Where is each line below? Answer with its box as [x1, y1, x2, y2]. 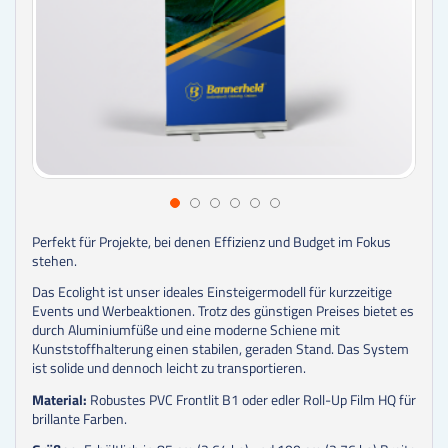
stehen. [32, 249, 77, 271]
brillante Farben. [32, 407, 127, 429]
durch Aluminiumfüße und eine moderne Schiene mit [32, 319, 340, 341]
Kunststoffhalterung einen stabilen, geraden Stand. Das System [32, 338, 409, 360]
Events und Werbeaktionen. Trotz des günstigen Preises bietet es [32, 300, 414, 322]
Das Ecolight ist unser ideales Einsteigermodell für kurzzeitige [32, 281, 392, 303]
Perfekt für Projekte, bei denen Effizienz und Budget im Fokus [32, 230, 391, 252]
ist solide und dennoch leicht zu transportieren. [32, 357, 306, 379]
